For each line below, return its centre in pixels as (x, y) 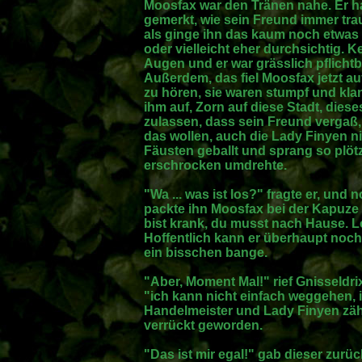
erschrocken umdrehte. (215, 165)
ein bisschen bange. (206, 253)
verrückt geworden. (203, 325)
